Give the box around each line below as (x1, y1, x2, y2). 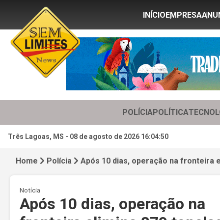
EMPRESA (165, 10, 202, 20)
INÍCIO (143, 10, 165, 20)
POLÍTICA (152, 107, 189, 117)
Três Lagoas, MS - (8, 132, 70, 140)
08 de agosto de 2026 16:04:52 (70, 132, 168, 140)
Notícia (20, 186, 40, 194)
